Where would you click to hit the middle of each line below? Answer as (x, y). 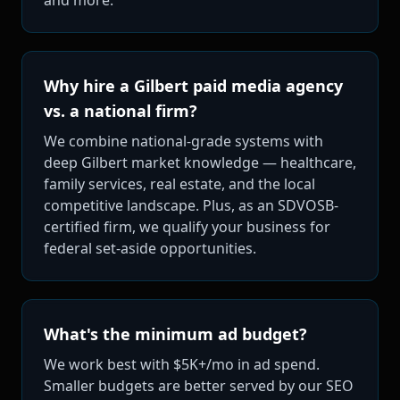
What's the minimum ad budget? (175, 333)
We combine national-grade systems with (183, 141)
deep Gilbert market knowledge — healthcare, (200, 162)
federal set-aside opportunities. (150, 248)
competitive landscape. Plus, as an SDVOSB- (191, 205)
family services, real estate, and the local (179, 183)
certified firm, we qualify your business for (187, 226)
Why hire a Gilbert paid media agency (193, 85)
